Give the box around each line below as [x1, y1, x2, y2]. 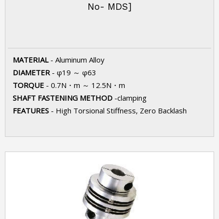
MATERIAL [13, 55, 50, 65]
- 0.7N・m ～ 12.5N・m [46, 80, 125, 90]
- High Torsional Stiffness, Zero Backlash [51, 106, 187, 115]
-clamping [114, 93, 147, 103]
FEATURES [13, 106, 51, 115]
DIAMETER [13, 67, 52, 77]
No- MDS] [88, 1, 131, 12]
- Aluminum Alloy [50, 55, 105, 65]
